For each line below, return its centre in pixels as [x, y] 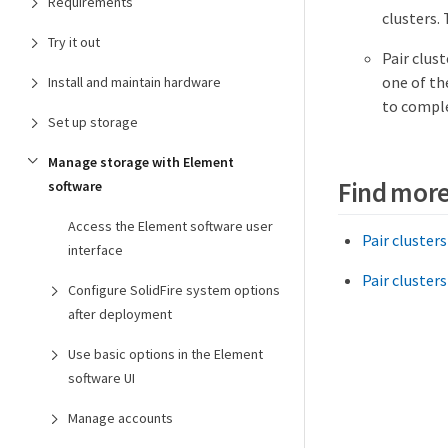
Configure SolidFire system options [174, 290]
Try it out [74, 42]
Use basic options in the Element [165, 354]
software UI [101, 378]
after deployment [120, 314]
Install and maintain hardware [134, 82]
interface [95, 250]
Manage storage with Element [141, 162]
